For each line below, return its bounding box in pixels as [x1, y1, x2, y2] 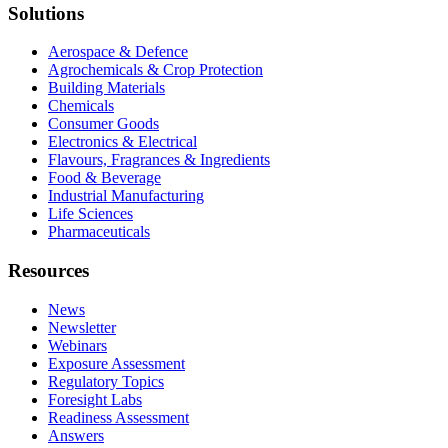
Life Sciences [48, 205, 133, 223]
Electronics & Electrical [48, 133, 197, 151]
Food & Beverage [48, 169, 161, 187]
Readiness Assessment [48, 408, 189, 426]
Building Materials [48, 79, 165, 97]
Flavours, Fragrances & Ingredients [48, 151, 270, 169]
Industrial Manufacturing [48, 187, 204, 205]
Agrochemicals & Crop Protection [48, 61, 263, 79]
